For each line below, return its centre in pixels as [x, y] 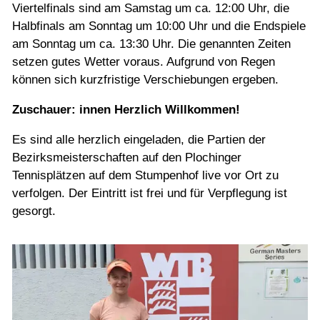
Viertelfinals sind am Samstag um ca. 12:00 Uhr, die [151, 9]
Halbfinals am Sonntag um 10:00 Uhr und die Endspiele [159, 26]
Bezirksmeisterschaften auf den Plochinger [127, 158]
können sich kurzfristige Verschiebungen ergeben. [145, 80]
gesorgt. [34, 211]
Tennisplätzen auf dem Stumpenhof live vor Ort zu [145, 176]
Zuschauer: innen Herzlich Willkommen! [126, 110]
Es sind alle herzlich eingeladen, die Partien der [139, 140]
